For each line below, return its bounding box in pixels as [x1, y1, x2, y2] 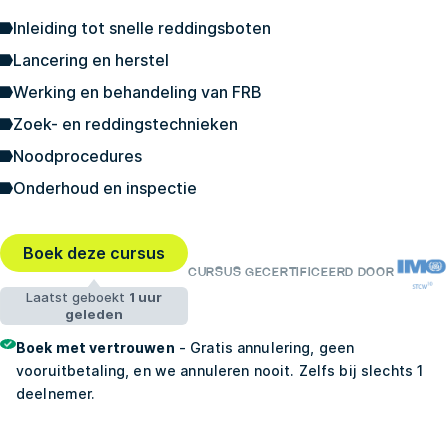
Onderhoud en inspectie [13, 178, 197, 199]
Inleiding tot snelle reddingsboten [13, 18, 271, 39]
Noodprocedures [13, 146, 142, 167]
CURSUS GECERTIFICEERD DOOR [187, 267, 395, 279]
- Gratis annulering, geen [174, 339, 355, 357]
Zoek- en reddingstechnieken [13, 114, 238, 135]
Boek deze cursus [22, 243, 165, 264]
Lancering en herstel [13, 50, 169, 71]
